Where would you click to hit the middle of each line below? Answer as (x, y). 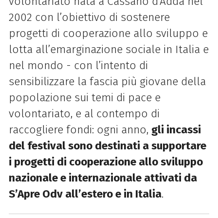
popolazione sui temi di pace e (84, 97)
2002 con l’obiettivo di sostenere (89, 17)
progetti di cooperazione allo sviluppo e (108, 33)
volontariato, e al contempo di (84, 113)
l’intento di (121, 65)
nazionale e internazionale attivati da (103, 178)
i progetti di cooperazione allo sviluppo (106, 162)
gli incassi (176, 129)
